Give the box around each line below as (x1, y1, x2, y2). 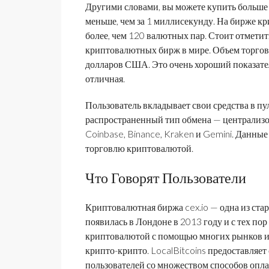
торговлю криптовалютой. (85, 142, 193, 154)
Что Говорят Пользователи (85, 168, 246, 186)
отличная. (85, 72, 125, 84)
